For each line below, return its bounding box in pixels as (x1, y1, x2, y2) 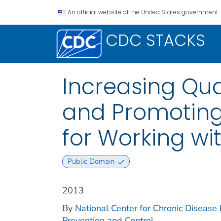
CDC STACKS (106, 29, 205, 51)
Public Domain (67, 156, 114, 167)
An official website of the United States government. (68, 8, 219, 16)
